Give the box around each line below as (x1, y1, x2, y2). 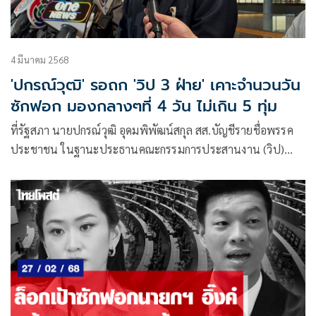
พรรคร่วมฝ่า (11, 161, 68, 176)
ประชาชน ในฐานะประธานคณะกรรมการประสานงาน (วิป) (11, 142, 284, 157)
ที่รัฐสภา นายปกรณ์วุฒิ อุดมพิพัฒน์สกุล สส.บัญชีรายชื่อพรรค (11, 123, 293, 138)
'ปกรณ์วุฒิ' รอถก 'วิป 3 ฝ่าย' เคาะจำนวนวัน (11, 73, 300, 97)
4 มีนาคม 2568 (11, 54, 69, 66)
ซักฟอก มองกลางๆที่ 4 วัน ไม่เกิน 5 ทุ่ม (11, 95, 277, 119)
